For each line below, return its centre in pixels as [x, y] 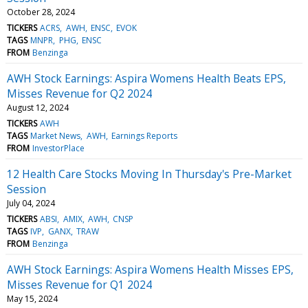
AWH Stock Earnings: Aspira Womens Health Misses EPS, [150, 269]
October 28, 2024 [41, 12]
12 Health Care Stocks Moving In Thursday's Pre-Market [149, 174]
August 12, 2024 [38, 107]
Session [26, 189]
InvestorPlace [59, 148]
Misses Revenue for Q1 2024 [79, 284]
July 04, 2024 [31, 203]
